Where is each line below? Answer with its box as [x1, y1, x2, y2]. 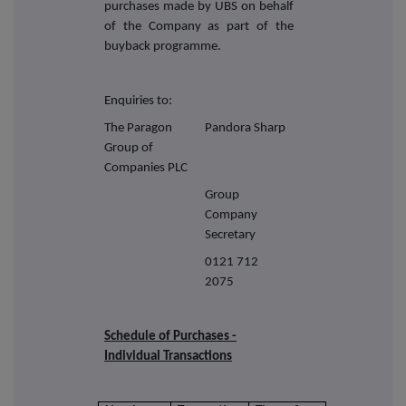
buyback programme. [104, 39, 222, 53]
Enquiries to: [104, 93, 173, 108]
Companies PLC [104, 160, 188, 175]
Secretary [205, 227, 256, 242]
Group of [104, 140, 154, 155]
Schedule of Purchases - [104, 329, 237, 343]
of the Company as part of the [104, 19, 294, 34]
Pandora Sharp [205, 121, 286, 135]
